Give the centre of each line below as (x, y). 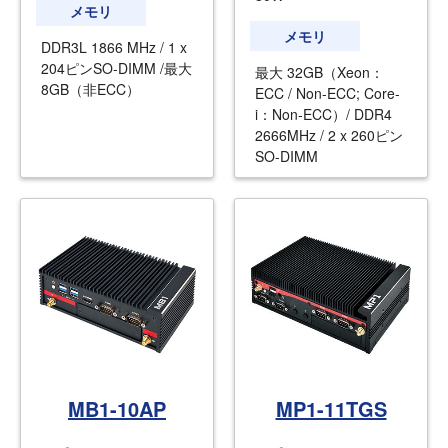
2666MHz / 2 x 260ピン (329, 134)
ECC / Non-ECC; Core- (327, 92)
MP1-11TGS (331, 408)
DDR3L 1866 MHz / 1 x (114, 47)
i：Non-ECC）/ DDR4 (323, 113)
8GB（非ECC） (90, 89)
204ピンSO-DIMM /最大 (116, 68)
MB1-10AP (117, 408)
